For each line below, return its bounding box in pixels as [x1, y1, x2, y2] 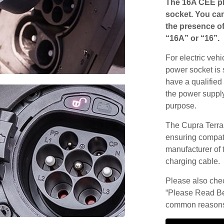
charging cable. [165, 156, 220, 165]
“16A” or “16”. [165, 33, 219, 42]
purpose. [165, 101, 196, 110]
